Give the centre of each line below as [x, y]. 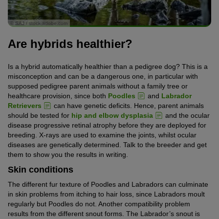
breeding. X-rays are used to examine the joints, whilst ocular [102, 135]
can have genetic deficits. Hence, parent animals [128, 105]
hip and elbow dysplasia [112, 115]
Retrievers [25, 105]
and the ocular [186, 115]
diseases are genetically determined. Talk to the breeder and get [107, 144]
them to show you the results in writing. [68, 154]
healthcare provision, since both [58, 96]
